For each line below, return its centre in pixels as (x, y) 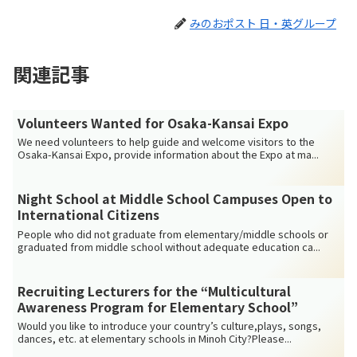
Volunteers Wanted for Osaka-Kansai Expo (153, 122)
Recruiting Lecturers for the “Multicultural (155, 290)
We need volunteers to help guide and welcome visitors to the (167, 142)
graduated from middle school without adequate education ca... (169, 246)
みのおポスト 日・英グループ (263, 23)
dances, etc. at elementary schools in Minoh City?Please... (155, 339)
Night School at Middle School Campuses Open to (175, 199)
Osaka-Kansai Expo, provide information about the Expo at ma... (169, 155)
